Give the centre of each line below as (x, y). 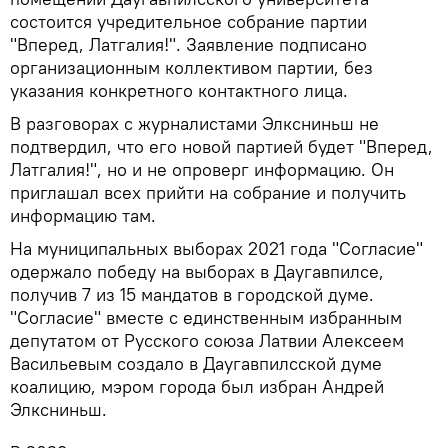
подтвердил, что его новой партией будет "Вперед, (221, 146)
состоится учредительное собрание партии (188, 21)
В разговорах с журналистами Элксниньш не (194, 123)
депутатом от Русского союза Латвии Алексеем (207, 340)
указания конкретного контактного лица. (179, 90)
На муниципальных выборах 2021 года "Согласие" (216, 248)
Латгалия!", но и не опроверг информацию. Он (202, 169)
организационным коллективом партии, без (191, 67)
